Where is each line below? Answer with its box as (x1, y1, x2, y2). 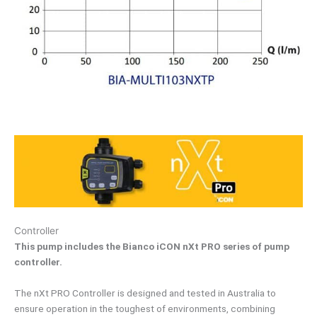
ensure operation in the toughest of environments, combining (14, 303, 275, 315)
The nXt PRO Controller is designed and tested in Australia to (14, 287, 276, 299)
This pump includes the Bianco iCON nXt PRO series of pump (14, 241, 289, 253)
